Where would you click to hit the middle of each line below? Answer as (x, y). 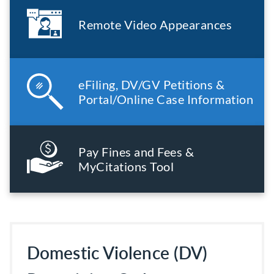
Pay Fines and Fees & (136, 152)
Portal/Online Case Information (166, 99)
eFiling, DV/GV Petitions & (151, 84)
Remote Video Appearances (155, 24)
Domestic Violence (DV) (117, 253)
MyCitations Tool (126, 166)
